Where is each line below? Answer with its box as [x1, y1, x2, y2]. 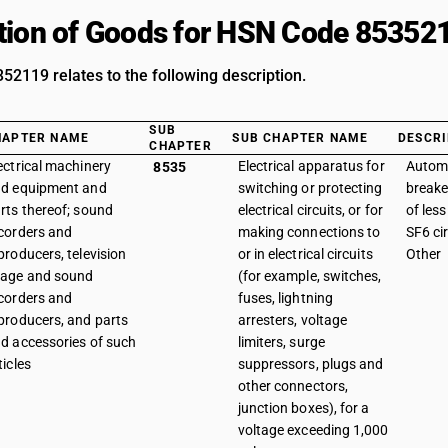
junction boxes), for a [237, 400, 370, 416]
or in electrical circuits [237, 246, 373, 262]
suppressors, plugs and [237, 356, 384, 372]
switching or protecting [237, 180, 383, 196]
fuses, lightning [237, 290, 333, 306]
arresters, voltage [237, 312, 348, 328]
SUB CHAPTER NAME [232, 131, 369, 145]
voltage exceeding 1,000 [237, 422, 389, 438]
